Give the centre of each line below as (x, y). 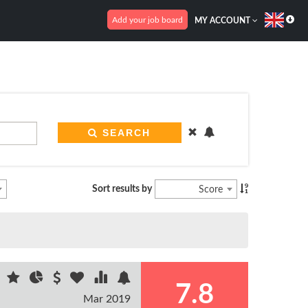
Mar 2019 (107, 299)
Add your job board (147, 20)
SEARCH (126, 133)
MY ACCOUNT (223, 21)
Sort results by (122, 189)
